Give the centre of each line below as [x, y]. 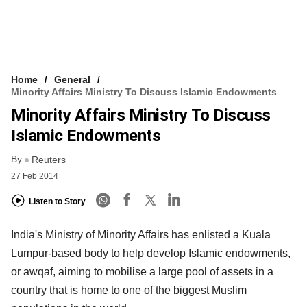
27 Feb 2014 [35, 176]
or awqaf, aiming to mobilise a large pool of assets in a [142, 272]
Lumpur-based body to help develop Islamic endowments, [151, 254]
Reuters [49, 160]
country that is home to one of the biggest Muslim [129, 291]
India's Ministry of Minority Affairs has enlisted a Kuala [141, 235]
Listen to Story [57, 201]
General [72, 80]
